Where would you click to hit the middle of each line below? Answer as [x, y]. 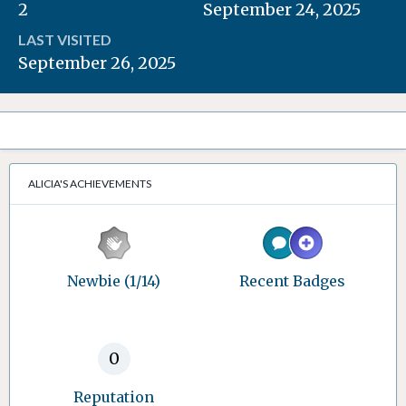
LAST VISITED [65, 39]
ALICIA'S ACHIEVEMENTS [90, 184]
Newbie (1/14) [114, 281]
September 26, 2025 [97, 63]
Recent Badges [292, 281]
